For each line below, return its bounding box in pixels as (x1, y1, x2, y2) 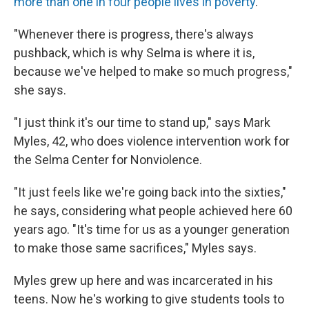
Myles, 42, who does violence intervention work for (14, 134, 290, 148)
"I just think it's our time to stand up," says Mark (14, 115, 270, 130)
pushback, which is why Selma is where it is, (14, 46, 255, 60)
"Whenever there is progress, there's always (14, 27, 254, 41)
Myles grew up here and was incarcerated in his (14, 273, 273, 288)
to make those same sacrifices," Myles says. (14, 241, 257, 255)
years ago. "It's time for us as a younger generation (14, 222, 290, 237)
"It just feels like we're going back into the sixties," (14, 185, 286, 199)
